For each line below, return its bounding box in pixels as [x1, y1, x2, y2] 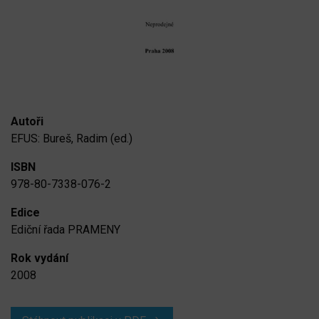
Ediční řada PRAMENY [11, 222, 120, 236]
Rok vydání [11, 251, 68, 265]
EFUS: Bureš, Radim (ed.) [11, 131, 132, 145]
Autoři [11, 114, 43, 128]
